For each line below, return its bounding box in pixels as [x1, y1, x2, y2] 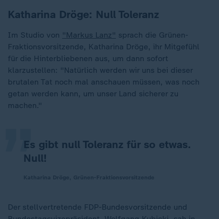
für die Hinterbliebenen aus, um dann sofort [8, 54, 168, 63]
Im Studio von [8, 30, 62, 40]
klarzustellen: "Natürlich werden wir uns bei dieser [8, 66, 193, 75]
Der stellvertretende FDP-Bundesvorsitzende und [8, 202, 187, 212]
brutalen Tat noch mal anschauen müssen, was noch [8, 77, 199, 87]
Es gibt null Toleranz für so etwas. [23, 138, 191, 151]
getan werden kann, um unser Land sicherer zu [8, 89, 178, 98]
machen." [8, 101, 42, 110]
